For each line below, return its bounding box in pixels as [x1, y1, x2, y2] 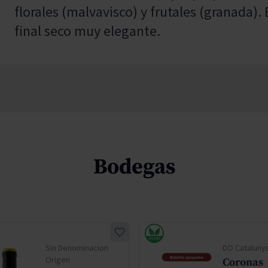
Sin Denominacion [45, 242, 108, 253]
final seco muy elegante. [14, 22, 160, 40]
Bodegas [93, 154, 175, 181]
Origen [45, 254, 70, 265]
